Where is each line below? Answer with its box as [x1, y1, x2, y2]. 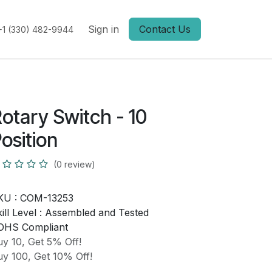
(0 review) [53, 159, 95, 169]
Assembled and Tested [44, 206, 149, 219]
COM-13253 [19, 192, 73, 204]
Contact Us [139, 23, 191, 35]
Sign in [88, 23, 119, 35]
